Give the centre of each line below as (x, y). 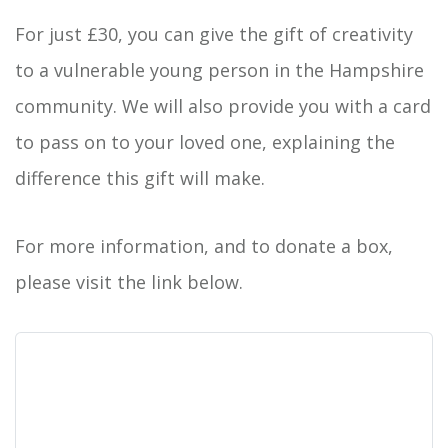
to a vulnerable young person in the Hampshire (219, 69)
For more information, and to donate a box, (204, 245)
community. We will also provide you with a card (223, 105)
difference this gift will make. (140, 177)
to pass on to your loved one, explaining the (205, 141)
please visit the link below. (129, 281)
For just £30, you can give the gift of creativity (214, 33)
